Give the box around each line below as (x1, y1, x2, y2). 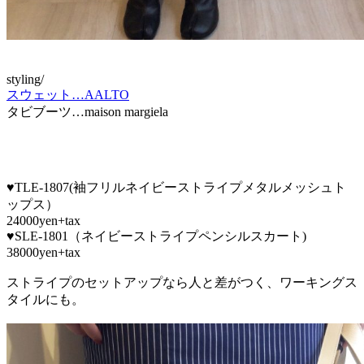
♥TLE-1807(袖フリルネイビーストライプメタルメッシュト (6, 180, 346, 194)
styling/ (6, 71, 44, 86)
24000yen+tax (6, 213, 80, 227)
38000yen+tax (6, 245, 80, 259)
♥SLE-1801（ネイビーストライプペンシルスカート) (6, 228, 306, 243)
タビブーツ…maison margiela (6, 104, 168, 119)
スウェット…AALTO (6, 87, 129, 102)
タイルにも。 (6, 292, 84, 306)
